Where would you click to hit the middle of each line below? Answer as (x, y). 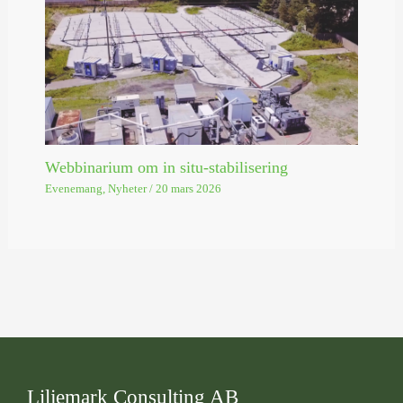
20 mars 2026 (188, 189)
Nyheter (127, 189)
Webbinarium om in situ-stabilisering (166, 167)
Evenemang (73, 189)
